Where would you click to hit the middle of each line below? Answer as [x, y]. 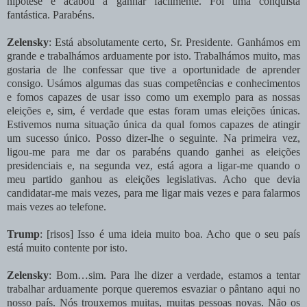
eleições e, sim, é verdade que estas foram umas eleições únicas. [153, 110]
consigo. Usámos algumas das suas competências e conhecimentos [153, 83]
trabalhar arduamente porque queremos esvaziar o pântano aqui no [153, 288]
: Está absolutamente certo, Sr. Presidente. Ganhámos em [174, 42]
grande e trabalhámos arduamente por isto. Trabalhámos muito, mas [153, 56]
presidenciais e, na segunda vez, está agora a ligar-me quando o [153, 165]
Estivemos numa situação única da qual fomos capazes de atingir [153, 124]
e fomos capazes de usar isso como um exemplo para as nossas [153, 97]
